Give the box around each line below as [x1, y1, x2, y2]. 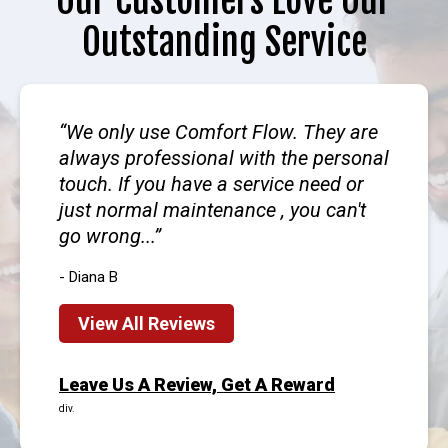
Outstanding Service [81, 20, 367, 66]
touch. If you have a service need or [59, 172, 364, 197]
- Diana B [59, 268, 118, 287]
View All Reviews [78, 313, 215, 335]
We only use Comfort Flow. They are [66, 120, 378, 145]
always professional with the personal [59, 146, 389, 171]
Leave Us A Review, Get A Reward [59, 374, 335, 396]
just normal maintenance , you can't [59, 198, 366, 223]
